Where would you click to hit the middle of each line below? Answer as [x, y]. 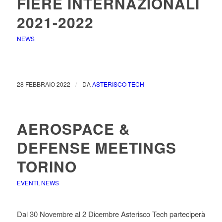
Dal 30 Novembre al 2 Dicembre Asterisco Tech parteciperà [111, 214]
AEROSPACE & [73, 129]
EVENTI [27, 183]
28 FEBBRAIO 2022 [43, 84]
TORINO [47, 166]
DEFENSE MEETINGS [96, 147]
